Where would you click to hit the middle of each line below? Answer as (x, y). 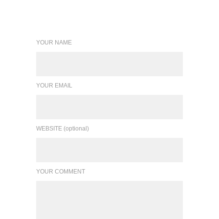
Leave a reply (65, 15)
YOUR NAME (54, 43)
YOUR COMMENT (61, 172)
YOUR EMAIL (54, 86)
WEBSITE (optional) (63, 129)
